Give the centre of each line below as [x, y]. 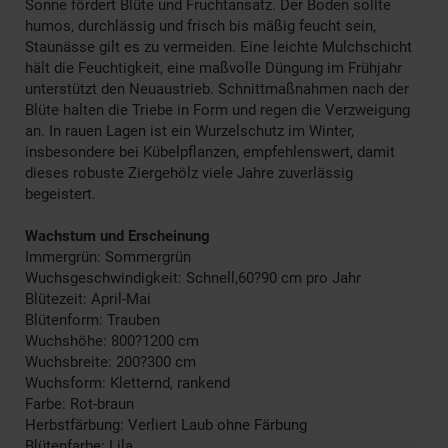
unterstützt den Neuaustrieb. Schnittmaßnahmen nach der [217, 88]
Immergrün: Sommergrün [108, 256]
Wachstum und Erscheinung [117, 235]
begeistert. [60, 193]
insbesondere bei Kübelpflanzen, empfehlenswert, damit [210, 151]
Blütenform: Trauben [92, 319]
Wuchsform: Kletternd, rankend [127, 382]
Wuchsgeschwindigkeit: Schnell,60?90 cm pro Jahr [193, 277]
